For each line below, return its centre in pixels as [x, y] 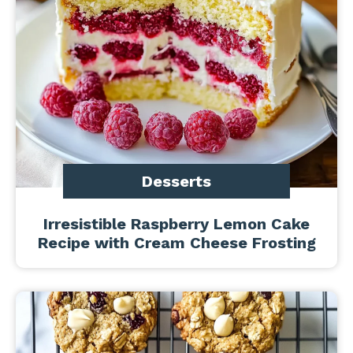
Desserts [176, 181]
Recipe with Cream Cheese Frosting [176, 243]
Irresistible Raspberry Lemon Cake [176, 224]
